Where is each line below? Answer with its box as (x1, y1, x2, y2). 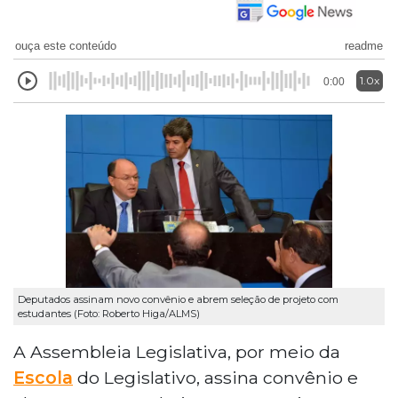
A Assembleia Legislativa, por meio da (13, 340, 340, 362)
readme (345, 38, 383, 52)
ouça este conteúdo (15, 38, 116, 52)
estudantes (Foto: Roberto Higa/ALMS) (18, 307, 200, 321)
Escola (13, 366, 73, 388)
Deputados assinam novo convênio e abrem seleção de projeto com (18, 293, 338, 306)
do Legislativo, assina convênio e (73, 366, 358, 388)
